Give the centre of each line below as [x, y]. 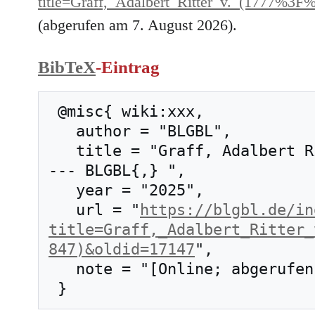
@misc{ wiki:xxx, [53, 111]
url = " [108, 210]
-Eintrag [128, 67]
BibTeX [67, 67]
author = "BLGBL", [62, 131]
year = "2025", [62, 190]
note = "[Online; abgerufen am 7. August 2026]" [62, 269]
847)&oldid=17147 [122, 249]
